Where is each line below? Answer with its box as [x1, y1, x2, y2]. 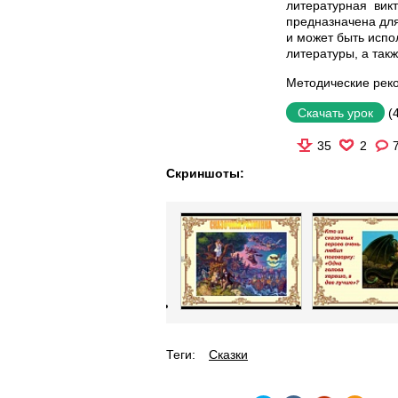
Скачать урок [298, 106, 373, 120]
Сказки [209, 347, 248, 362]
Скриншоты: [166, 166, 244, 180]
